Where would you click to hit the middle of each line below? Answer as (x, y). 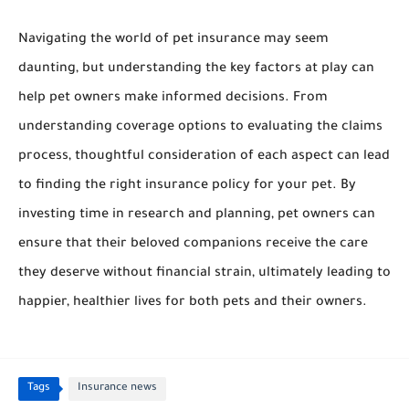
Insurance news (117, 389)
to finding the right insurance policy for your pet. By (187, 187)
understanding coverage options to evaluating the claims (200, 128)
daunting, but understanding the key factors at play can (196, 70)
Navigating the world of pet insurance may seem (173, 41)
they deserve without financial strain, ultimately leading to (204, 274)
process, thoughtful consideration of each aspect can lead (204, 157)
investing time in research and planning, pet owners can (197, 216)
